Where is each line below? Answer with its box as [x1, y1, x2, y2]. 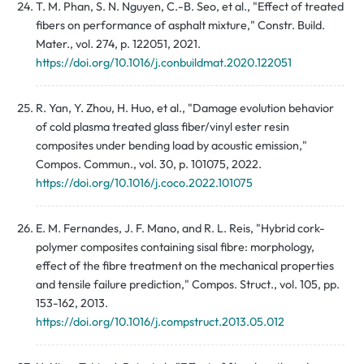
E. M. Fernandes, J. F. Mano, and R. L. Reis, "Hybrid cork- [36, 221, 325, 236]
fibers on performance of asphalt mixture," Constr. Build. [36, 18, 325, 33]
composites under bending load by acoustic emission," [36, 138, 307, 154]
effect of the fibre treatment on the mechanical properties [36, 258, 334, 274]
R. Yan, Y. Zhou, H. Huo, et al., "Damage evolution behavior [36, 101, 334, 116]
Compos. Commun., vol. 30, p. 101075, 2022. [36, 157, 262, 172]
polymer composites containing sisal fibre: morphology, [36, 240, 314, 255]
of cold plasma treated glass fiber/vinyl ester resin [36, 119, 289, 135]
